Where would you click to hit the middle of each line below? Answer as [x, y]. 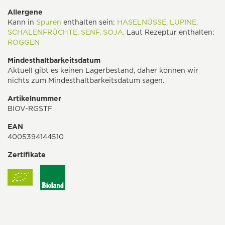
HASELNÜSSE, [142, 22]
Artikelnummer [34, 99]
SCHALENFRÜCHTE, [43, 32]
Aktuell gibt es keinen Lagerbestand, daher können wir [103, 71]
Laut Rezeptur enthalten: [170, 32]
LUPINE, [184, 22]
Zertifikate [27, 155]
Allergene [25, 12]
